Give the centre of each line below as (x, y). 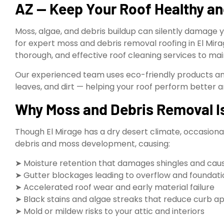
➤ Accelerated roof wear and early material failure (115, 187)
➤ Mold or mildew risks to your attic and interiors (110, 211)
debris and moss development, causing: (92, 144)
